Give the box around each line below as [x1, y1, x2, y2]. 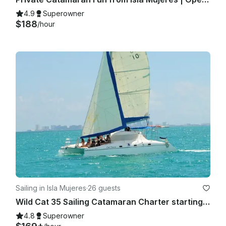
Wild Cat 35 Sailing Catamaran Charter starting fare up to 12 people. [203, 196, 210, 207]
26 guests [88, 183, 121, 192]
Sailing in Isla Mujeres [16, 183, 86, 192]
